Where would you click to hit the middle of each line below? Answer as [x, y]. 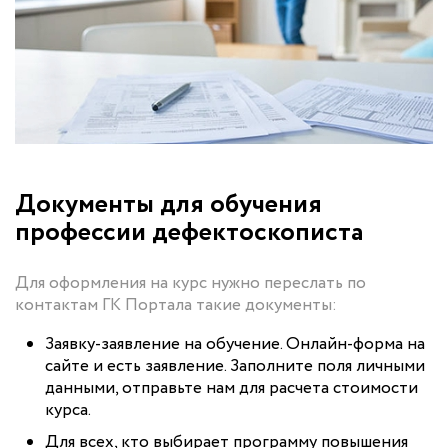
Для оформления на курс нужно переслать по [190, 283]
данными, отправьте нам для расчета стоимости [231, 388]
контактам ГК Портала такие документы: [176, 305]
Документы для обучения [168, 204]
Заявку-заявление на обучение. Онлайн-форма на [235, 344]
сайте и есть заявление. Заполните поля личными [235, 366]
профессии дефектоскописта [189, 232]
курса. [68, 410]
